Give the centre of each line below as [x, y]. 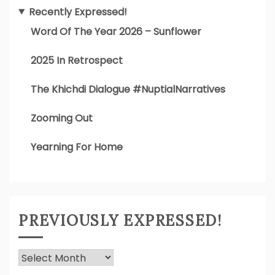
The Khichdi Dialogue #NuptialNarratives [128, 89]
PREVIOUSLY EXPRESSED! [120, 220]
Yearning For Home [77, 147]
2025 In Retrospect [77, 60]
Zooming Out [62, 118]
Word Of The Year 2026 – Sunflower [116, 31]
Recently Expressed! [78, 12]
